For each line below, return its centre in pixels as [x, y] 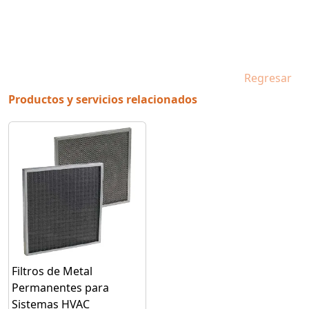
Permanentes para [60, 288]
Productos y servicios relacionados [103, 100]
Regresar [268, 78]
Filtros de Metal [52, 271]
